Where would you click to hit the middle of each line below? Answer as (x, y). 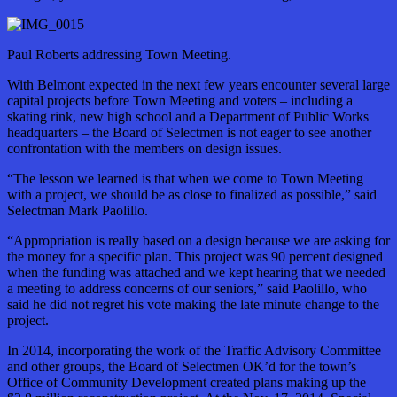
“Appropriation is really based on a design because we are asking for (198, 241)
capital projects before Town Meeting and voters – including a (180, 101)
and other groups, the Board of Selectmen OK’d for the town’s (182, 367)
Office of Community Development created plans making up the (187, 383)
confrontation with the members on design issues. (144, 149)
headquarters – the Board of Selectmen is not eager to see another (189, 133)
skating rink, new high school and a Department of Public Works (188, 117)
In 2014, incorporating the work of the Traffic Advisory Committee (194, 351)
